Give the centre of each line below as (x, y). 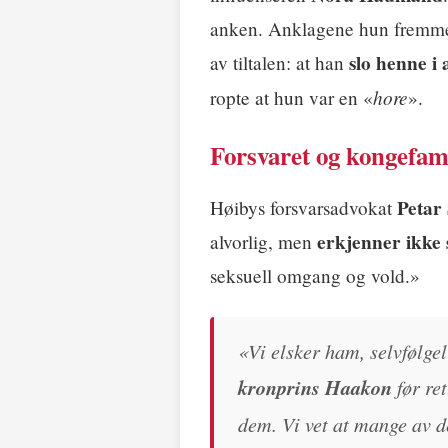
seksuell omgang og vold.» (315, 276)
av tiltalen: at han (279, 63)
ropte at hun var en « (291, 98)
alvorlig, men (263, 242)
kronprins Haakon (315, 388)
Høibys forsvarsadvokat (303, 208)
